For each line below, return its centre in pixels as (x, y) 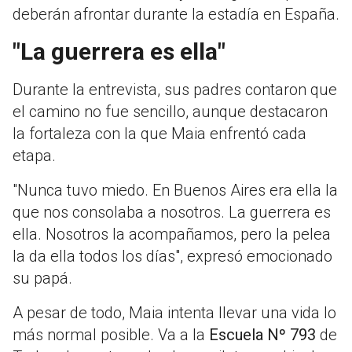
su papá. (42, 279)
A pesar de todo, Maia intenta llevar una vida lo (174, 313)
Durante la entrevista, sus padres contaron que (175, 90)
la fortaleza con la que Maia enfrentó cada (159, 134)
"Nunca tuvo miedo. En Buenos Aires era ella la (175, 191)
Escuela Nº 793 (262, 335)
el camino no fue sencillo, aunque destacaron (170, 112)
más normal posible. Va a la (111, 335)
